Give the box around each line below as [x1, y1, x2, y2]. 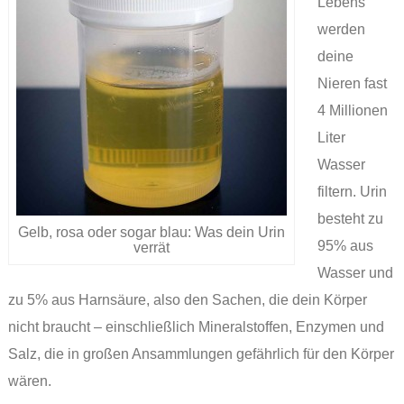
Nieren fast [317, 76, 388, 92]
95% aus [317, 238, 374, 254]
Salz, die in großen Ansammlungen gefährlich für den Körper [7, 346, 394, 363]
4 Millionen [317, 103, 389, 119]
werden [317, 22, 366, 38]
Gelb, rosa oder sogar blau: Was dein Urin [17, 224, 285, 240]
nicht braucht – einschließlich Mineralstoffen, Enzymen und [7, 319, 384, 335]
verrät [133, 239, 170, 255]
